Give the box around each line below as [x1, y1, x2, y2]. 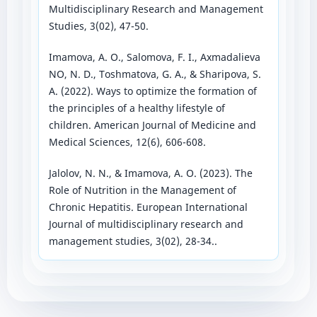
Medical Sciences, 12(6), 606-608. [48, 135, 206, 149]
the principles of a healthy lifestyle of [48, 101, 225, 115]
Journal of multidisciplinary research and [48, 217, 243, 231]
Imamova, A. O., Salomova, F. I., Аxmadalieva [48, 50, 260, 64]
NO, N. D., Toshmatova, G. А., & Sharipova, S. [48, 67, 261, 81]
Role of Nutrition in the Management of [48, 183, 236, 197]
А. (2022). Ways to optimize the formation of [48, 84, 257, 98]
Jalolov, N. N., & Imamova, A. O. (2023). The [48, 166, 253, 180]
